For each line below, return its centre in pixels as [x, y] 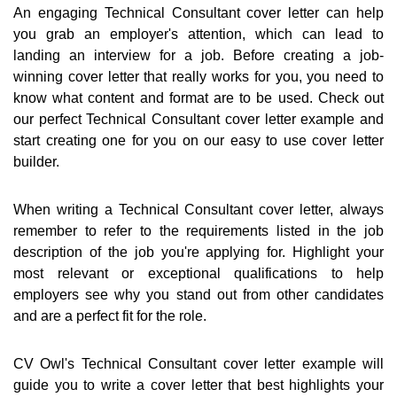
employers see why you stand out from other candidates [198, 295]
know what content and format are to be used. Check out [198, 98]
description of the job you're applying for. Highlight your [198, 253]
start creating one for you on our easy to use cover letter [198, 141]
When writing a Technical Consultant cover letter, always [198, 210]
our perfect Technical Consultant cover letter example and [198, 120]
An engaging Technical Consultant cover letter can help [198, 13]
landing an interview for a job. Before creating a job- [198, 56]
